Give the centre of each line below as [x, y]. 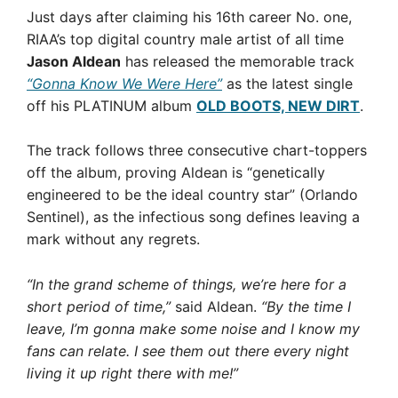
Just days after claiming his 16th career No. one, [189, 16]
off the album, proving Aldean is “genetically [176, 172]
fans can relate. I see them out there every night [188, 350]
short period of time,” [99, 306]
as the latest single [287, 83]
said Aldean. [216, 306]
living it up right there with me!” [132, 373]
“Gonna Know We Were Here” [124, 83]
